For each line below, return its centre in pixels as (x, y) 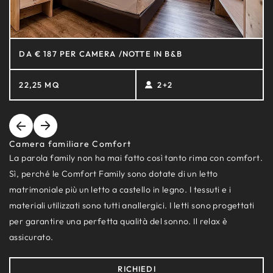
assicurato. (31, 237)
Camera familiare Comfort (70, 144)
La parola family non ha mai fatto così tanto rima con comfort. (136, 158)
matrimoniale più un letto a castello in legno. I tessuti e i (120, 190)
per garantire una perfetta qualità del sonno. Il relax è (119, 222)
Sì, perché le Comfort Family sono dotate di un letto (114, 174)
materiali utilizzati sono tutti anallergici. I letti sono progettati (132, 206)
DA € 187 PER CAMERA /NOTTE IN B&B (101, 54)
